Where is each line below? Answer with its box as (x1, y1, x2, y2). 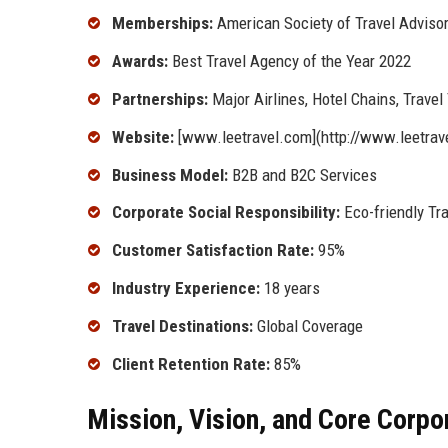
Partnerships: (112, 89, 208, 110)
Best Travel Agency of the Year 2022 (168, 51, 411, 72)
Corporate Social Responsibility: (112, 202, 340, 223)
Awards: (112, 51, 168, 72)
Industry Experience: (112, 278, 260, 299)
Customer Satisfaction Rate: (112, 240, 314, 261)
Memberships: (112, 13, 213, 34)
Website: (112, 126, 174, 147)
